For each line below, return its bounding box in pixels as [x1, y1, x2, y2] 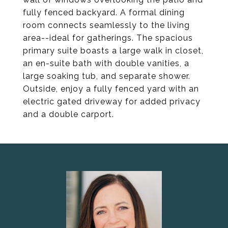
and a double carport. [23, 109, 114, 119]
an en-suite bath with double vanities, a [23, 59, 189, 68]
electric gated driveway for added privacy [23, 97, 201, 106]
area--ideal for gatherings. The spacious [23, 33, 193, 43]
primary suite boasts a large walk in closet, [23, 46, 204, 55]
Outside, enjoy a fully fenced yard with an [23, 84, 199, 94]
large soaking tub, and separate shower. [23, 71, 190, 81]
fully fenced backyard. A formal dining [23, 8, 185, 17]
